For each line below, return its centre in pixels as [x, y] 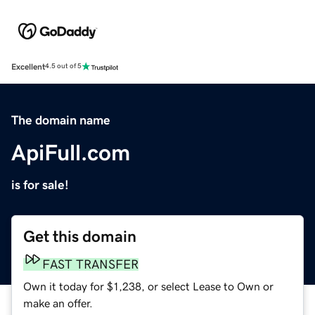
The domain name [61, 120]
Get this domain [80, 236]
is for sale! [40, 185]
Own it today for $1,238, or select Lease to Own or [148, 286]
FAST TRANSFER [90, 264]
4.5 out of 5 [63, 66]
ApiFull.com [71, 152]
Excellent [28, 66]
